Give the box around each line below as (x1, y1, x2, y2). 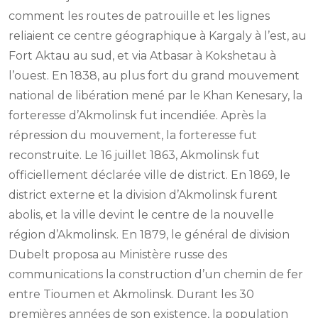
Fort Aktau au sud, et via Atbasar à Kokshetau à (9, 49, 276, 63)
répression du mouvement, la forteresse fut (9, 128, 257, 143)
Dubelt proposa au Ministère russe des (9, 248, 227, 262)
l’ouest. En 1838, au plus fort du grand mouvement (9, 69, 300, 83)
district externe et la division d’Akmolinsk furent (9, 188, 278, 202)
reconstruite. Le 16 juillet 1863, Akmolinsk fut (9, 148, 260, 163)
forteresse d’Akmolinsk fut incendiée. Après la (9, 109, 266, 123)
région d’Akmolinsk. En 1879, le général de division (9, 228, 290, 242)
